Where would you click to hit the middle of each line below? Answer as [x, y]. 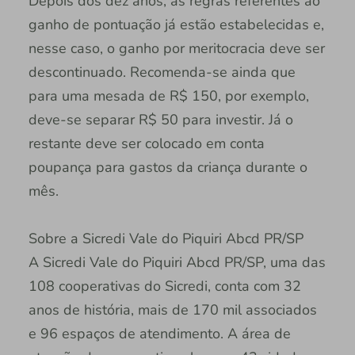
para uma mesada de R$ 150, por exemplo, [168, 95]
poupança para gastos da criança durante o [168, 167]
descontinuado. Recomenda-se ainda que [162, 72]
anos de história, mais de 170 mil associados [172, 309]
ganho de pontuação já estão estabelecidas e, [176, 24]
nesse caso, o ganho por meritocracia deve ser [176, 48]
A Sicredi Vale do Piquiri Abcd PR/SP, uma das [177, 262]
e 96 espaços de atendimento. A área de [159, 333]
